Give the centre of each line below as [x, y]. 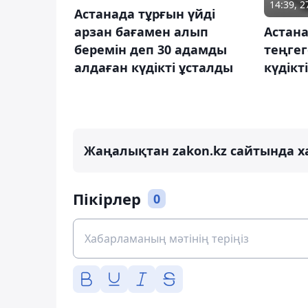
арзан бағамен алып [141, 31]
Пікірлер [107, 198]
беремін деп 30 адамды [151, 49]
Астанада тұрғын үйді [145, 13]
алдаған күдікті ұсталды [154, 67]
